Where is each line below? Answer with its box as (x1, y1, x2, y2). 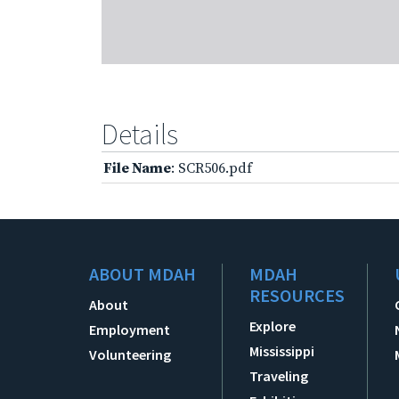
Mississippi (249, 341, 315, 360)
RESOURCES (249, 283, 346, 306)
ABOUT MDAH (89, 262, 196, 285)
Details (102, 116, 178, 152)
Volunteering (89, 345, 171, 363)
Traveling (249, 366, 309, 385)
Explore (249, 316, 297, 335)
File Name (103, 159, 171, 177)
